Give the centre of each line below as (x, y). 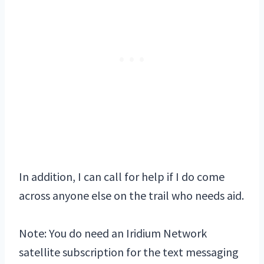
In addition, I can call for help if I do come (122, 177)
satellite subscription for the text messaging (129, 252)
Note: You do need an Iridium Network (113, 233)
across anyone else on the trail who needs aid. (131, 196)
